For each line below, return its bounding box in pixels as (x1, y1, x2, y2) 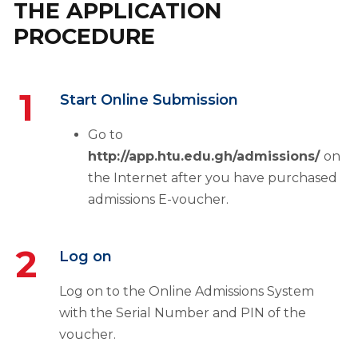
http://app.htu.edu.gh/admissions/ (88, 148, 320, 164)
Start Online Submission (60, 90, 238, 109)
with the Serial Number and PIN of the (59, 304, 306, 320)
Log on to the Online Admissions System (59, 283, 314, 299)
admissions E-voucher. (88, 191, 229, 207)
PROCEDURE (14, 22, 155, 50)
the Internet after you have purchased (88, 169, 337, 185)
